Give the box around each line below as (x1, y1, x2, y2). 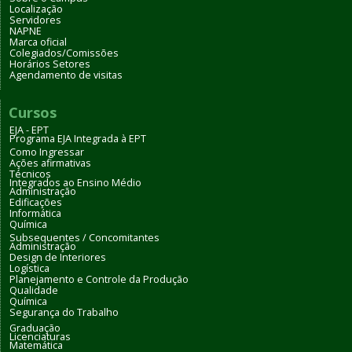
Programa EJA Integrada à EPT (9, 132, 146, 146)
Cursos (9, 103, 57, 123)
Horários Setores (9, 57, 90, 71)
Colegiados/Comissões (9, 46, 119, 60)
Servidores (9, 13, 61, 27)
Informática (9, 207, 61, 221)
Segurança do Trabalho (9, 306, 119, 320)
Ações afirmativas (9, 156, 91, 170)
